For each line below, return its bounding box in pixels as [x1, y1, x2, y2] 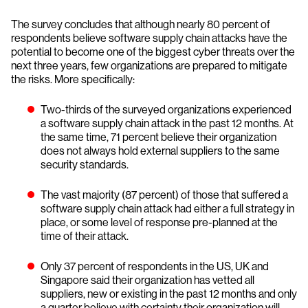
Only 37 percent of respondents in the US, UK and [41, 260, 269, 273]
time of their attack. [41, 230, 129, 243]
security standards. [41, 158, 129, 171]
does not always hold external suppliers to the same [41, 144, 280, 157]
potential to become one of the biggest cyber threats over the [11, 45, 295, 58]
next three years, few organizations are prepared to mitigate [11, 59, 287, 72]
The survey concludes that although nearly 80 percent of [11, 18, 270, 31]
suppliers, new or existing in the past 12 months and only [41, 287, 297, 300]
